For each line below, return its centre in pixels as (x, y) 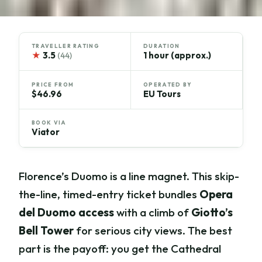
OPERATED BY (168, 84)
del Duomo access (67, 213)
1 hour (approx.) (177, 56)
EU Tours (162, 94)
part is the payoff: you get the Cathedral (120, 249)
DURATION (162, 46)
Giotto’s (212, 213)
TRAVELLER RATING (65, 46)
